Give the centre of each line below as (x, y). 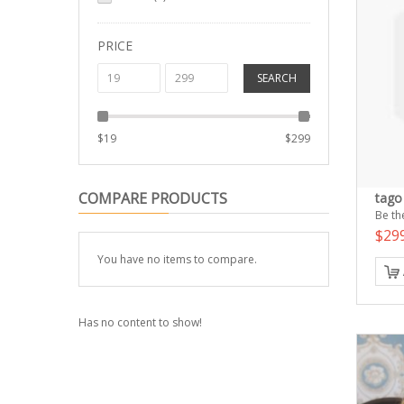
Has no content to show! (140, 322)
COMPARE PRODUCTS (153, 198)
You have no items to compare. (177, 259)
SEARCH (276, 78)
